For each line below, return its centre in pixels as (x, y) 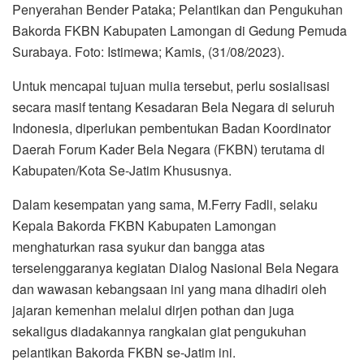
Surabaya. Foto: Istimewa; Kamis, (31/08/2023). (148, 52)
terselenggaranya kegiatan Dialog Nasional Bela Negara (175, 268)
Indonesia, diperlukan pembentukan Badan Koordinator (171, 128)
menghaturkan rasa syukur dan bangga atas (139, 247)
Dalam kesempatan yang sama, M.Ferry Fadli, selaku (165, 205)
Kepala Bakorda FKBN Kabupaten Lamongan (144, 226)
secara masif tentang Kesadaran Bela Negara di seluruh (173, 107)
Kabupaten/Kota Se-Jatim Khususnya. (122, 171)
